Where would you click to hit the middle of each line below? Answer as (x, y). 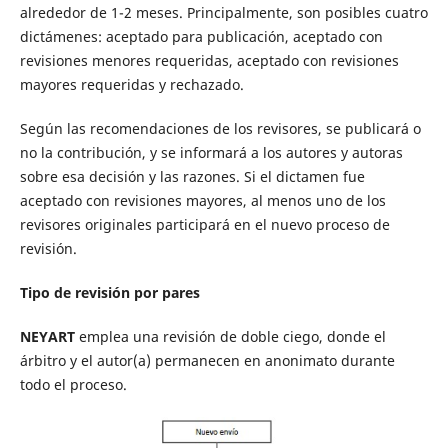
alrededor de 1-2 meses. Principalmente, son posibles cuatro (223, 12)
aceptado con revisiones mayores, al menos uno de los (202, 200)
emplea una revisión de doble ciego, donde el (230, 336)
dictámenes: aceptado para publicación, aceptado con (201, 36)
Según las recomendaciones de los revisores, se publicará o (220, 128)
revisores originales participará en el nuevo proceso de (204, 224)
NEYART (47, 336)
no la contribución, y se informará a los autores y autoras (211, 152)
